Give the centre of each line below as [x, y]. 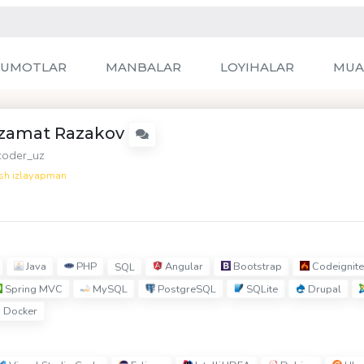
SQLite [261, 289]
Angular [183, 267]
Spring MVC [32, 289]
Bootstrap [256, 267]
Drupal [323, 289]
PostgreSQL [186, 289]
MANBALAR [143, 67]
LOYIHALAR [257, 67]
